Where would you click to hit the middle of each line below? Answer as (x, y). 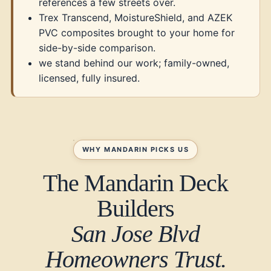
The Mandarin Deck (135, 183)
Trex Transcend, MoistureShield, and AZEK (135, 18)
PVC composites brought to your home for (137, 33)
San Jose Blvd (135, 234)
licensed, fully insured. (89, 78)
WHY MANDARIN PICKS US (135, 149)
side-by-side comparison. (97, 48)
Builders (135, 208)
